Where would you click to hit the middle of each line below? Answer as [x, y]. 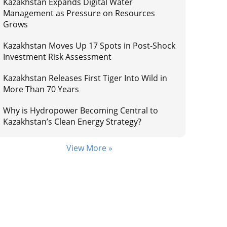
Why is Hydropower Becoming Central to [81, 110]
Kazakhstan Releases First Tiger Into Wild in [85, 78]
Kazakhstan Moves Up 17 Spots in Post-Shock [89, 46]
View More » [89, 148]
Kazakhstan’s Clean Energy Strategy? [72, 122]
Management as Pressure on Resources [79, 13]
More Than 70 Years [41, 89]
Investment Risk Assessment [58, 57]
